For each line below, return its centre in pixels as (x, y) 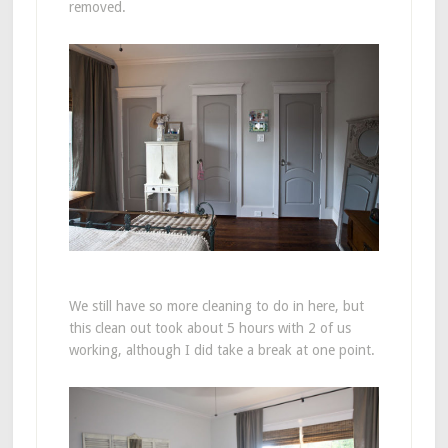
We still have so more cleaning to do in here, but (216, 306)
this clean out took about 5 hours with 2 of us (209, 328)
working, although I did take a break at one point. (221, 350)
